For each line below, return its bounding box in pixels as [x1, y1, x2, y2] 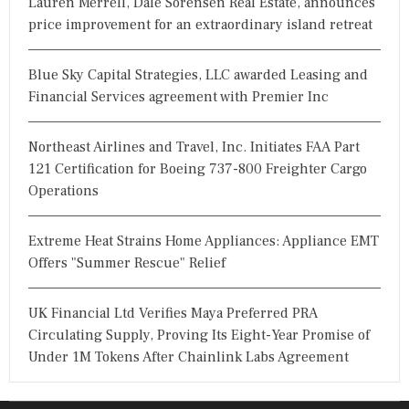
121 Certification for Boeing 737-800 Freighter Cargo [28, 159, 367, 178]
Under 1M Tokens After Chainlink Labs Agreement [28, 347, 349, 366]
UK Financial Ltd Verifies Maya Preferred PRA [28, 303, 318, 322]
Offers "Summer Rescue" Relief [28, 253, 225, 272]
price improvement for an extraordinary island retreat [28, 15, 372, 34]
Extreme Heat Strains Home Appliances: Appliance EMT [28, 231, 379, 250]
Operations [28, 181, 99, 200]
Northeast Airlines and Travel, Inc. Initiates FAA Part [28, 137, 360, 156]
